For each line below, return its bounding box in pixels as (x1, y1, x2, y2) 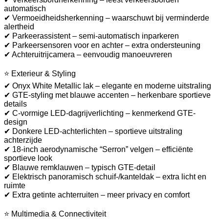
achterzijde (4, 135, 42, 144)
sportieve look (4, 153, 52, 162)
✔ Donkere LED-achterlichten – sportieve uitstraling (4, 127, 182, 135)
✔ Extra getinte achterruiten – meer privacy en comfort (4, 190, 190, 199)
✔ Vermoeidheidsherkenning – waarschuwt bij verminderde (4, 13, 209, 22)
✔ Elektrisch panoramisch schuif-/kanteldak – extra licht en (4, 172, 206, 181)
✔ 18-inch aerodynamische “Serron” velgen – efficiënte (4, 145, 193, 153)
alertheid (4, 22, 34, 31)
